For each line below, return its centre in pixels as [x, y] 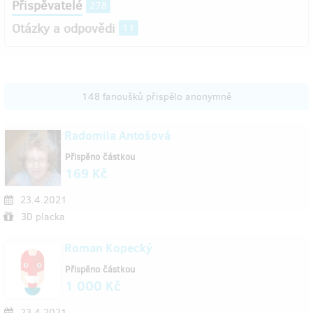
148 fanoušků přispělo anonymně [156, 97]
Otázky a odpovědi [64, 29]
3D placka [43, 217]
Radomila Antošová [117, 136]
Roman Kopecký [108, 248]
